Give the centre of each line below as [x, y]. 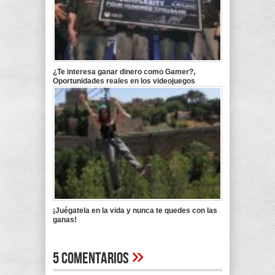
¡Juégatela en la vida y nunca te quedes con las [135, 211]
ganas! [65, 220]
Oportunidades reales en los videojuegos [124, 81]
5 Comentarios [92, 259]
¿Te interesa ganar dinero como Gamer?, [124, 72]
